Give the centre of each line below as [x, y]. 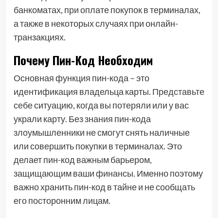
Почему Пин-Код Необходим [83, 60]
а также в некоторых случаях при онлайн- [96, 23]
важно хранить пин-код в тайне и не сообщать [104, 187]
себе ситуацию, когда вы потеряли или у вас [101, 105]
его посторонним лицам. [62, 200]
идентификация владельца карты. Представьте [109, 91]
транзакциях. [39, 37]
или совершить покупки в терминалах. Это [98, 146]
